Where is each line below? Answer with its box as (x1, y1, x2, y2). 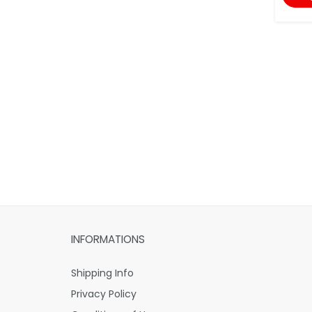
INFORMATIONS (71, 232, 145, 247)
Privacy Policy (71, 287, 136, 302)
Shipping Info (71, 266, 134, 281)
